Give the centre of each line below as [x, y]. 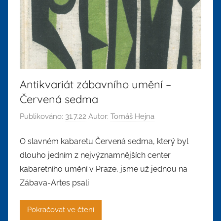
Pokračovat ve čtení [61, 210]
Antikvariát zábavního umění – [95, 84]
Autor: [98, 117]
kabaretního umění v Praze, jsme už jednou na [104, 169]
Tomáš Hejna [132, 117]
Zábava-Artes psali [54, 183]
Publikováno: [42, 117]
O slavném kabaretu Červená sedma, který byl [104, 141]
